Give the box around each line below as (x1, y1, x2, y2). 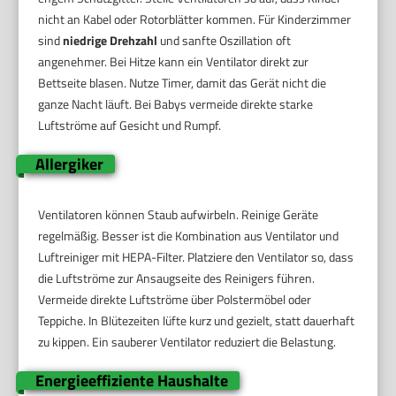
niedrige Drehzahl (63, 30, 158, 49)
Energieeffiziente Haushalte (34, 368, 228, 392)
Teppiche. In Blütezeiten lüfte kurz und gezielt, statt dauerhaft (38, 310, 355, 330)
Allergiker (34, 151, 103, 176)
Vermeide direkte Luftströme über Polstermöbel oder (38, 289, 312, 308)
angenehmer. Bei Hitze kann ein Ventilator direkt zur (38, 51, 309, 71)
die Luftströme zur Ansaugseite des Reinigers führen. (38, 268, 316, 287)
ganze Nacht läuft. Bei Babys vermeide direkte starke (38, 94, 314, 113)
